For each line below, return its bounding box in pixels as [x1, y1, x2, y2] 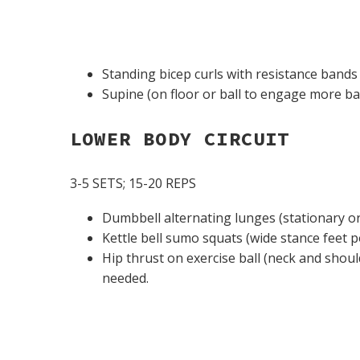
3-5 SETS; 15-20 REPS [70, 174, 196, 193]
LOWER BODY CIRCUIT [70, 126, 290, 152]
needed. [102, 269, 149, 288]
